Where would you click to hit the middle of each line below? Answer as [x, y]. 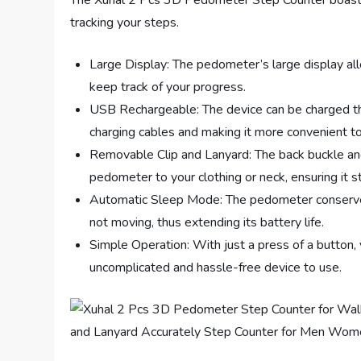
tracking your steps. [125, 23]
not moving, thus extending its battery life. [207, 223]
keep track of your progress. [168, 87]
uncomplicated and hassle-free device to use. [216, 268]
